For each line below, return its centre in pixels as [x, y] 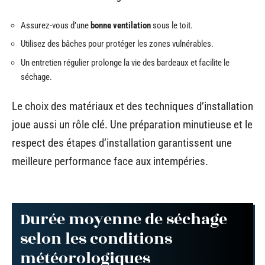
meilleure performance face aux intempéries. [110, 161]
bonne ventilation [121, 25]
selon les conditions [96, 239]
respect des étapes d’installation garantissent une [122, 143]
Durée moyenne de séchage [124, 219]
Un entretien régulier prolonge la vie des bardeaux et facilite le [125, 62]
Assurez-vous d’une [56, 25]
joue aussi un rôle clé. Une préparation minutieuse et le [132, 125]
